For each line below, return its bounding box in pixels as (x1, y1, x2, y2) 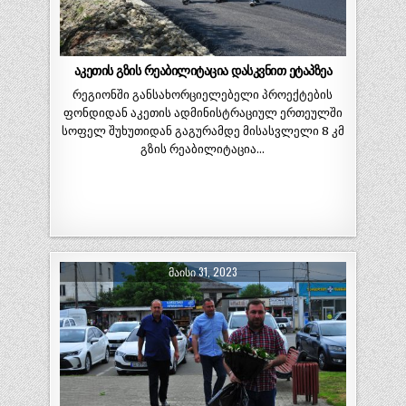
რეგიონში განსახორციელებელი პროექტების (72, 88, 333, 102)
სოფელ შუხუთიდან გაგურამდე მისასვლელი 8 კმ (61, 124, 344, 139)
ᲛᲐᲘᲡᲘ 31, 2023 (168, 263, 237, 279)
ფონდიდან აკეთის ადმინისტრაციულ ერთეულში (63, 106, 343, 121)
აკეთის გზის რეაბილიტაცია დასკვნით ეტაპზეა (73, 63, 332, 79)
